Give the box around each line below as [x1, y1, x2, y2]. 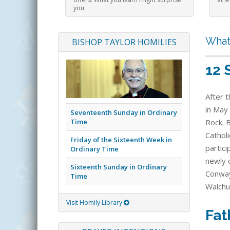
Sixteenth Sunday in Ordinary [70, 162, 167, 172]
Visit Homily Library [66, 198, 124, 207]
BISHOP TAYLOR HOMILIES [71, 36, 177, 48]
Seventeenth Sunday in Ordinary [70, 108, 177, 118]
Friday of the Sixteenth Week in [70, 135, 172, 145]
